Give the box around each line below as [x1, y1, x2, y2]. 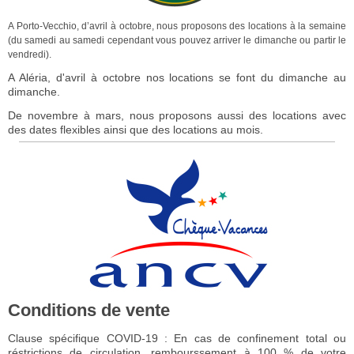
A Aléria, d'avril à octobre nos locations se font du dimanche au [8, 70, 346, 84]
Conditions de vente [8, 299, 170, 320]
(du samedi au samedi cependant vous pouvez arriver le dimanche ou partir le [8, 34, 346, 46]
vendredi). [8, 48, 54, 60]
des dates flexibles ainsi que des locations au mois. [8, 122, 263, 136]
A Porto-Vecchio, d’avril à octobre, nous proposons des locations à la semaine [8, 20, 346, 32]
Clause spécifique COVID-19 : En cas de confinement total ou [8, 331, 346, 345]
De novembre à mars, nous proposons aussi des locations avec [8, 108, 346, 122]
